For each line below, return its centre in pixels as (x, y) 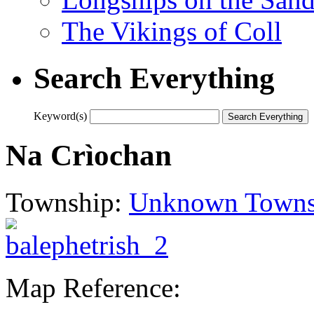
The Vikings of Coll (172, 31)
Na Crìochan (89, 155)
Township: (67, 202)
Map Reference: (93, 287)
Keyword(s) (60, 116)
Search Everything (154, 78)
